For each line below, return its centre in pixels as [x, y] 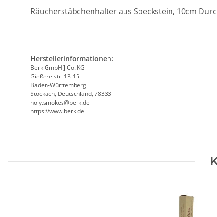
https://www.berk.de [57, 111]
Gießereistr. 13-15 [55, 77]
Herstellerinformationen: [72, 59]
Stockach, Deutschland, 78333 [71, 94]
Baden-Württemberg [58, 85]
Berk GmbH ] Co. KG [58, 68]
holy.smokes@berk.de [60, 103]
